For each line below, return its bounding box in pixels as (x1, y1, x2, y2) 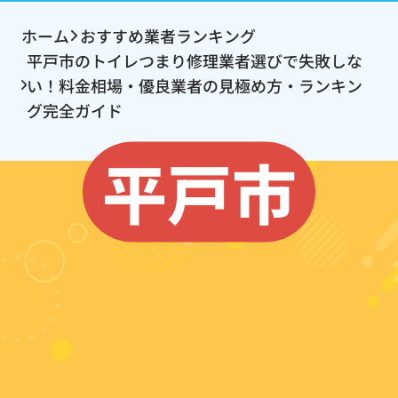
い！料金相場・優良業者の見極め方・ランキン (26, 74, 362, 98)
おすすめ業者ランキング (80, 24, 257, 48)
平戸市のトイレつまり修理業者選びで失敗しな (26, 49, 362, 73)
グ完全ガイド (26, 99, 123, 123)
